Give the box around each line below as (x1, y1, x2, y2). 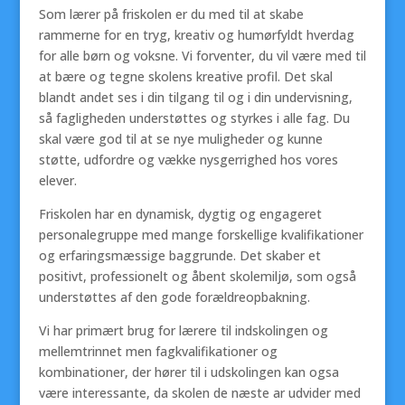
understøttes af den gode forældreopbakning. (38, 288, 310, 306)
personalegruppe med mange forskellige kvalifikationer (38, 226, 363, 243)
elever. (38, 172, 77, 189)
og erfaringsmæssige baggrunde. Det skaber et (38, 247, 321, 264)
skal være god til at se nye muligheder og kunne (38, 130, 323, 147)
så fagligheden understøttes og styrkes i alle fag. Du (38, 109, 350, 127)
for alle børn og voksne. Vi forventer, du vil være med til (38, 47, 366, 64)
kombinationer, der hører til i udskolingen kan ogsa (38, 363, 339, 381)
